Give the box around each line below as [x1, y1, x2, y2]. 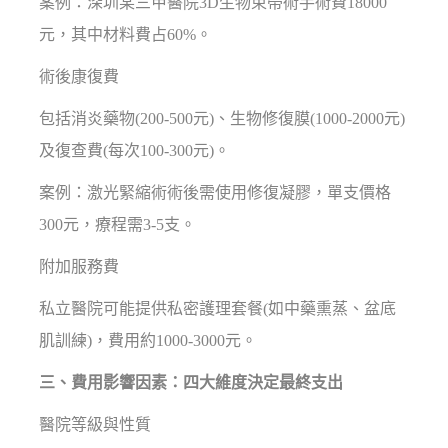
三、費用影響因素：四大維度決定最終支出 [39, 374, 344, 392]
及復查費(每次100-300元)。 [39, 142, 231, 160]
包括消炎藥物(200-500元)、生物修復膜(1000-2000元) [39, 110, 406, 128]
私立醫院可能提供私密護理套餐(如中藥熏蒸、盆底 [39, 300, 397, 318]
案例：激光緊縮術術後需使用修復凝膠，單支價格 [39, 184, 392, 202]
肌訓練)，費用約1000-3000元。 [39, 332, 258, 350]
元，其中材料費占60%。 [39, 26, 213, 44]
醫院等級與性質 [39, 416, 152, 434]
